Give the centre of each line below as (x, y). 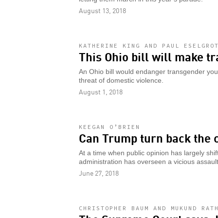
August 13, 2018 (102, 10)
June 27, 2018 (99, 173)
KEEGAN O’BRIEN (109, 127)
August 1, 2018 (101, 91)
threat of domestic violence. (121, 80)
